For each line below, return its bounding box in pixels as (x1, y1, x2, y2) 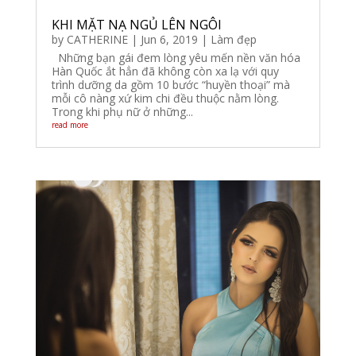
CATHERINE (66, 31, 128, 47)
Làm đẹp (210, 31, 257, 47)
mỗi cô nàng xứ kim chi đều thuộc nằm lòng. (51, 90, 279, 106)
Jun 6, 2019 (140, 31, 198, 47)
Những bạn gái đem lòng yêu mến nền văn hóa (51, 49, 300, 65)
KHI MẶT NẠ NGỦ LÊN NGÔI (51, 15, 222, 33)
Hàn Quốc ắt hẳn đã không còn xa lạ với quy (51, 63, 279, 79)
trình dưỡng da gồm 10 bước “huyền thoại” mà (51, 76, 290, 92)
